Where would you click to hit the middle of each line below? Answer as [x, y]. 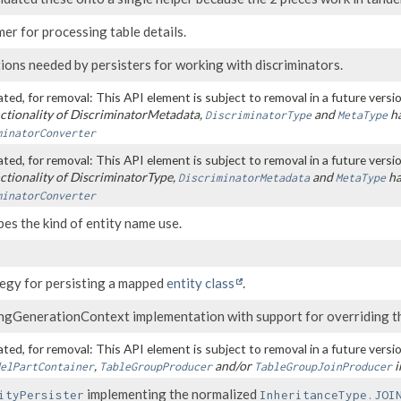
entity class [200, 283]
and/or [233, 366]
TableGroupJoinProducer [323, 367]
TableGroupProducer [156, 367]
